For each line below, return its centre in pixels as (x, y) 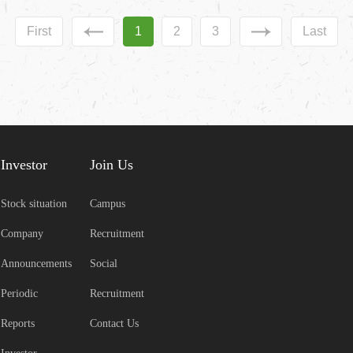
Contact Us (114, 324)
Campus (107, 204)
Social (103, 264)
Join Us (111, 165)
